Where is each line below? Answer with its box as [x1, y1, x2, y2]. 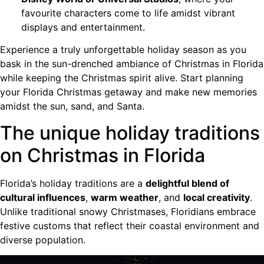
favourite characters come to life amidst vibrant [21, 6, 235, 19]
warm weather [91, 191, 159, 203]
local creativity [183, 191, 250, 203]
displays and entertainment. [21, 21, 145, 33]
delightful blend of [146, 177, 229, 189]
